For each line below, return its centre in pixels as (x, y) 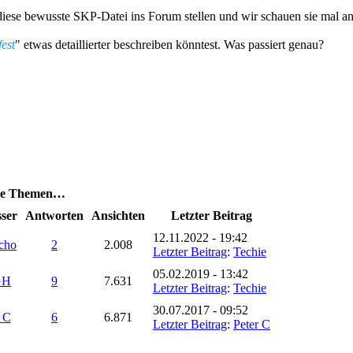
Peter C (252, 324)
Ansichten (118, 215)
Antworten (54, 215)
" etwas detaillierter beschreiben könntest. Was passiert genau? (169, 44)
